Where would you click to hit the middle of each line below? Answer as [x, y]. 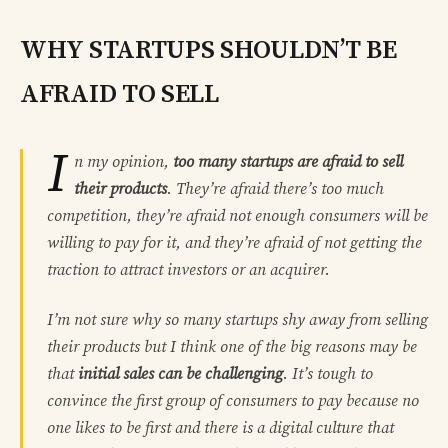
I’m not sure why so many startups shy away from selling [237, 319]
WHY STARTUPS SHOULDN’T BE [208, 51]
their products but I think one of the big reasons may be [232, 346]
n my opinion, [123, 162]
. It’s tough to [328, 373]
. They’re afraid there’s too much [275, 189]
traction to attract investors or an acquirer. [188, 270]
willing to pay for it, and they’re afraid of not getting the [234, 243]
